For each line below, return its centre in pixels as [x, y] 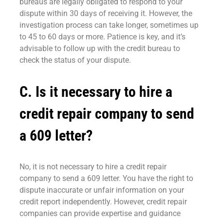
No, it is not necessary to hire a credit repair [93, 166]
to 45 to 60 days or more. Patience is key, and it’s [102, 36]
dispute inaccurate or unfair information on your [102, 190]
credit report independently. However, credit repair [103, 201]
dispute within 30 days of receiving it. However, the [106, 13]
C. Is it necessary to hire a [96, 91]
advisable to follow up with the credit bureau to [100, 48]
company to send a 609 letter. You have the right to [106, 178]
